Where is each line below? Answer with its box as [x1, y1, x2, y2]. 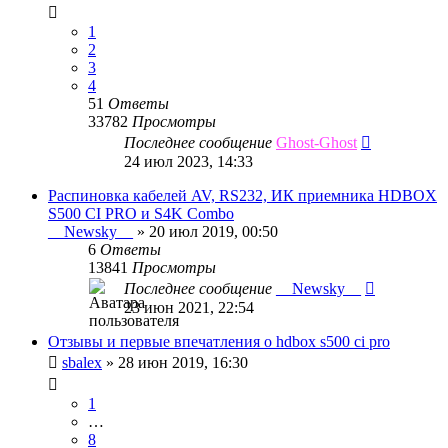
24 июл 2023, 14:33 [124, 152, 253, 170]
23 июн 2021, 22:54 [124, 298, 254, 316]
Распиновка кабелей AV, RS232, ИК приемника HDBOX [48, 186, 437, 204]
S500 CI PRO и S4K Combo [48, 204, 234, 222]
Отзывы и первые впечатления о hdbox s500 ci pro [48, 332, 390, 350]
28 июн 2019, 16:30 [118, 353, 248, 371]
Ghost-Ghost [276, 133, 357, 151]
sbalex [62, 353, 102, 371]
